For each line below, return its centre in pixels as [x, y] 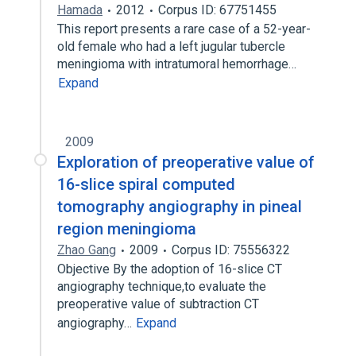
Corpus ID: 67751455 [217, 10]
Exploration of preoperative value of [186, 162]
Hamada [80, 10]
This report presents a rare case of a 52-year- [184, 29]
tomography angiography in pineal [180, 207]
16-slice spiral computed [146, 184]
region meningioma [127, 229]
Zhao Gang [87, 250]
